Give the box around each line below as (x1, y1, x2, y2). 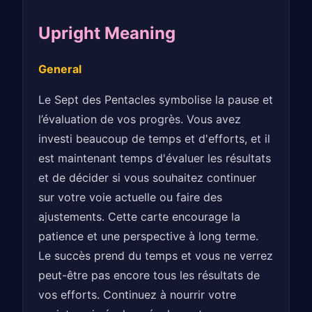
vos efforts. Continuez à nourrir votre (38, 288, 237, 302)
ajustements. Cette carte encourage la (38, 210, 241, 224)
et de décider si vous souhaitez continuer (38, 171, 257, 185)
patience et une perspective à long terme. (38, 229, 259, 244)
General (38, 62, 82, 77)
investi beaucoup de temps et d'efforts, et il (38, 132, 271, 146)
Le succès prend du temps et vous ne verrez (38, 249, 274, 263)
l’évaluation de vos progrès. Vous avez (38, 112, 242, 127)
